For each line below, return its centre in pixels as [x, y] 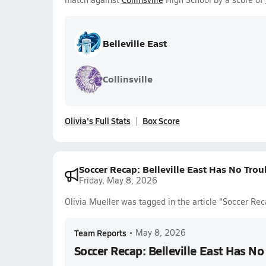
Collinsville [127, 79]
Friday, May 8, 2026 [118, 180]
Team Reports [100, 233]
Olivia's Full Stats [97, 121]
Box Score [161, 121]
